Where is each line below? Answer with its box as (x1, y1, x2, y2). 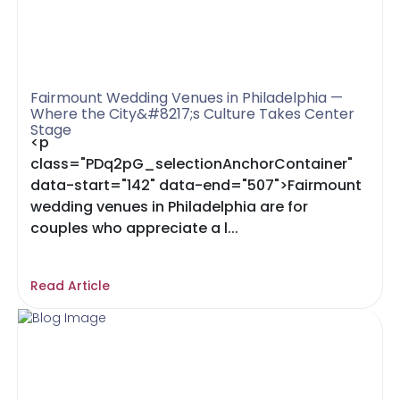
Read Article (30, 277, 111, 295)
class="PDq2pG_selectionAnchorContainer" (30, 154, 354, 174)
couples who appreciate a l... (30, 218, 239, 238)
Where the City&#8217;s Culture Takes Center (30, 104, 355, 124)
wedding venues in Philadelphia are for (30, 196, 309, 217)
